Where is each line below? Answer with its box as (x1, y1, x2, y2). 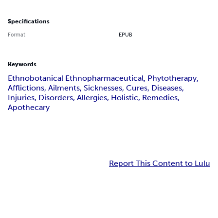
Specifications (8, 18, 50, 25)
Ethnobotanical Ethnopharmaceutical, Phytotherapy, (8, 73, 199, 83)
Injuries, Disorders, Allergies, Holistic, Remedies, (8, 93, 180, 103)
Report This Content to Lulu (109, 159, 210, 168)
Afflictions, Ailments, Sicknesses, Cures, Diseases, (8, 83, 184, 93)
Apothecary (8, 103, 50, 112)
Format (8, 31, 25, 38)
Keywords (8, 61, 36, 68)
